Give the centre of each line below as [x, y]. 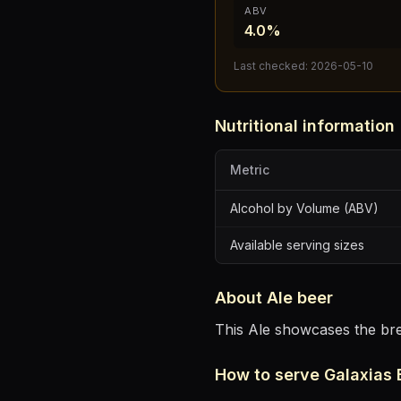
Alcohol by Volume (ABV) [304, 208]
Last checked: [272, 66]
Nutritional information [305, 126]
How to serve [269, 375]
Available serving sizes [297, 245]
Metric [250, 170]
